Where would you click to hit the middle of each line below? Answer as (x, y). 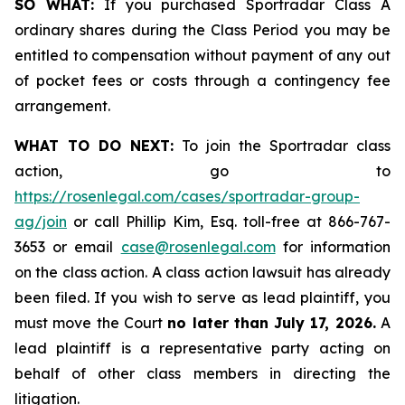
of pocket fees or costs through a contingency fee (202, 80)
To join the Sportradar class (282, 146)
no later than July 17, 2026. (272, 323)
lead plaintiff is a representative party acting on (202, 348)
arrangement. (62, 106)
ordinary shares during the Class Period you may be (202, 30)
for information (333, 247)
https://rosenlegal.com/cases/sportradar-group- (187, 196)
